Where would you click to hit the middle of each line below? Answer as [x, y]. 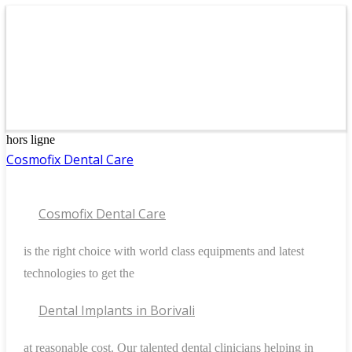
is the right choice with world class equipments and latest [163, 251]
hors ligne [31, 140]
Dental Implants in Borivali [117, 311]
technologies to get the [79, 273]
